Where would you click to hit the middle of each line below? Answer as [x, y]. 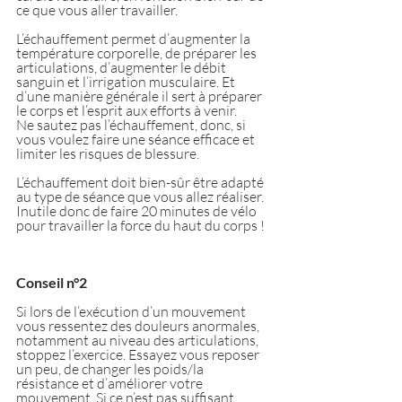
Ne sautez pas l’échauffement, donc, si [132, 124]
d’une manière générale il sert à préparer [140, 96]
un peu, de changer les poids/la [111, 368]
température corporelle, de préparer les [138, 52]
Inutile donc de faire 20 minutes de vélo [138, 210]
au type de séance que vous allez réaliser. [141, 196]
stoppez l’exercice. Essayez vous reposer [139, 354]
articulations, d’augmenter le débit [122, 67]
